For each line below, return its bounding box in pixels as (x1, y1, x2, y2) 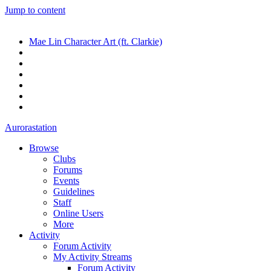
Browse (29, 143, 59, 153)
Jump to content (5, 5, 65, 15)
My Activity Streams (53, 252, 132, 262)
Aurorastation (5, 122, 57, 132)
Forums (53, 165, 82, 175)
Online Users (53, 208, 103, 218)
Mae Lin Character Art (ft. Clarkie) (29, 36, 162, 47)
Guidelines (53, 186, 94, 197)
